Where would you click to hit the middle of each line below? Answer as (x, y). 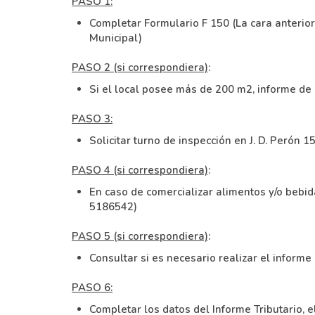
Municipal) (116, 38)
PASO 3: (92, 118)
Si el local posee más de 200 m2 (171, 89)
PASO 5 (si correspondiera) (140, 236)
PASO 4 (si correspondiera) (140, 170)
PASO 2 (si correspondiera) (140, 67)
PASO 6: (92, 287)
